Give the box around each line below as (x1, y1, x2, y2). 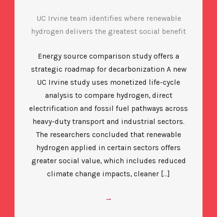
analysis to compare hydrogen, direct (45, 91, 172, 100)
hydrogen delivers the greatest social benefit (31, 27, 186, 36)
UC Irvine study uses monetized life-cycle (37, 77, 180, 87)
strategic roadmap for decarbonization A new (31, 64, 186, 74)
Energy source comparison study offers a (38, 51, 179, 61)
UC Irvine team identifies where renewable (36, 14, 181, 23)
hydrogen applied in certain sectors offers (36, 143, 181, 152)
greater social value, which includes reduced (31, 156, 186, 165)
